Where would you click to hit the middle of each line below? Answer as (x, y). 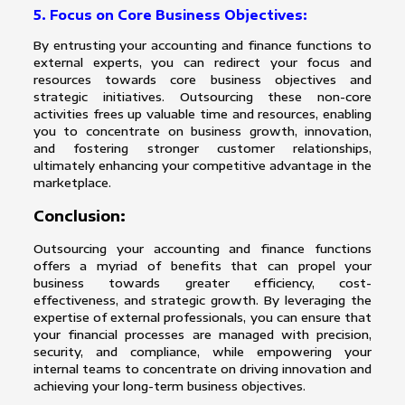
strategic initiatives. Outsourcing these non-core (202, 97)
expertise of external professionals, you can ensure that (202, 318)
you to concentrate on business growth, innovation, (202, 132)
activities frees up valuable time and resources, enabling (202, 114)
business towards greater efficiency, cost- (202, 283)
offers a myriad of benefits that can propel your (202, 266)
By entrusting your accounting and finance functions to (202, 46)
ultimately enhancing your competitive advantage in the (202, 166)
